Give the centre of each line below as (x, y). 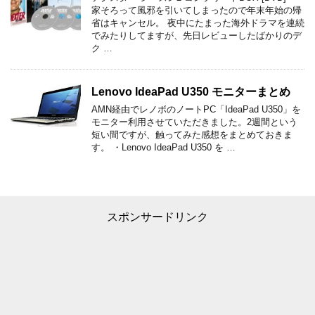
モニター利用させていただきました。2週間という (194, 122)
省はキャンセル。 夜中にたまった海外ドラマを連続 (198, 23)
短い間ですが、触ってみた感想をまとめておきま (192, 135)
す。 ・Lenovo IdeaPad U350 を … (163, 148)
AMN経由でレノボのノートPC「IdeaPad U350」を (196, 110)
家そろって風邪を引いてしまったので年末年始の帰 (197, 11)
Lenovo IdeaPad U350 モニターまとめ (191, 92)
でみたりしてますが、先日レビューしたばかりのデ (197, 36)
